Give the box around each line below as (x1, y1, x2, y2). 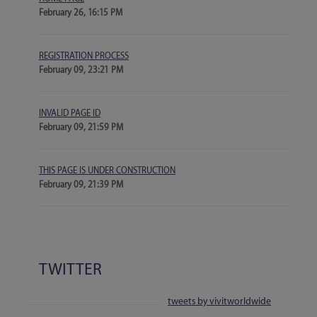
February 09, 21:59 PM (39, 122, 123, 132)
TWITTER (39, 260, 102, 279)
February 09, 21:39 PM (39, 180, 123, 190)
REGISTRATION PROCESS (39, 51, 129, 61)
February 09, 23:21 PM (39, 65, 123, 75)
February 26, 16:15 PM (39, 8, 122, 18)
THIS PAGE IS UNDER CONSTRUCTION (39, 166, 175, 175)
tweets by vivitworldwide (168, 296, 271, 306)
